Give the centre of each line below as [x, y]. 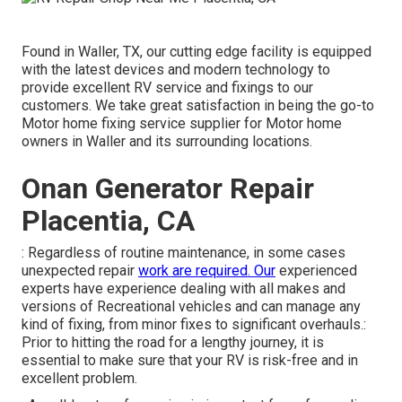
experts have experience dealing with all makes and [184, 288]
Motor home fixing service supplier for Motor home [182, 123]
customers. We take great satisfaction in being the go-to [198, 105]
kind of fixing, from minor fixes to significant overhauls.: [194, 324]
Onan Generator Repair [168, 188]
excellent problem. [79, 378]
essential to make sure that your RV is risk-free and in [190, 360]
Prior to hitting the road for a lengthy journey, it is [173, 342]
